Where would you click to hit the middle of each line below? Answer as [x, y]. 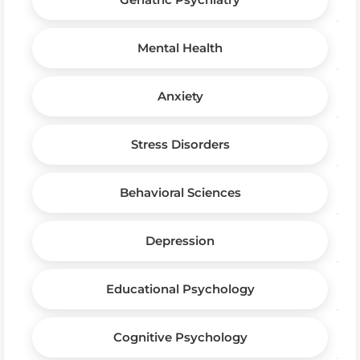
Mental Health [180, 47]
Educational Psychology [180, 288]
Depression [180, 240]
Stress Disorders [180, 144]
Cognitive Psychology [180, 337]
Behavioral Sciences [180, 192]
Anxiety [180, 96]
